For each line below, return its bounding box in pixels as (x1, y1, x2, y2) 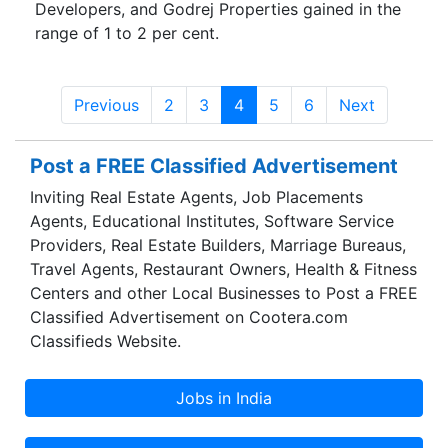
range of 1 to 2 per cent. (35, 22, 219, 43)
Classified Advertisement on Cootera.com (30, 307, 348, 328)
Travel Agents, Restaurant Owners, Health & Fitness (30, 259, 417, 280)
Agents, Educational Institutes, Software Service (30, 211, 394, 232)
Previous (73, 94, 139, 115)
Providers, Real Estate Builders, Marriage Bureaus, (30, 235, 406, 256)
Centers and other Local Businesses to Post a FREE (30, 283, 418, 304)
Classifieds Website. (30, 331, 181, 352)
